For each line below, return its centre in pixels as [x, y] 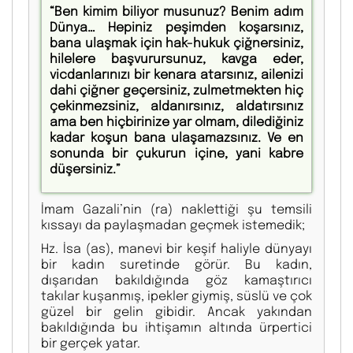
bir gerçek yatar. [91, 343]
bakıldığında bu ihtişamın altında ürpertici [176, 327]
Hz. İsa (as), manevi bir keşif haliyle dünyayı [176, 248]
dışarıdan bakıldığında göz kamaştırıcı [176, 280]
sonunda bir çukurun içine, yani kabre [176, 153]
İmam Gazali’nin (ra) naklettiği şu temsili [176, 209]
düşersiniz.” [85, 169]
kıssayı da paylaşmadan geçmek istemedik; [173, 225]
